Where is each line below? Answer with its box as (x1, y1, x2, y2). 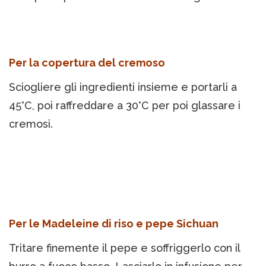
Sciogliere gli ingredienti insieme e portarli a (9, 81, 237, 94)
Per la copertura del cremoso (9, 56, 165, 69)
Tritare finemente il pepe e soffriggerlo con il (9, 242, 240, 255)
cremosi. (9, 118, 53, 131)
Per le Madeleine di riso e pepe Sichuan (9, 217, 218, 230)
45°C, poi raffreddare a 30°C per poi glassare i (9, 99, 240, 112)
